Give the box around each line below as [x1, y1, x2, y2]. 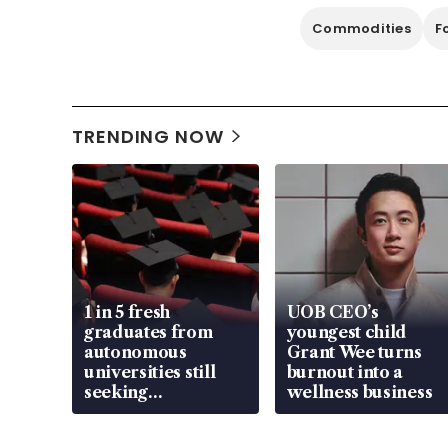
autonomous [84, 342, 187, 363]
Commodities [312, 19, 411, 39]
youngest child [286, 322, 408, 343]
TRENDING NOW [72, 124, 224, 150]
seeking [84, 382, 148, 403]
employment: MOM [84, 402, 245, 423]
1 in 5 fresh [84, 302, 171, 323]
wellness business [286, 382, 433, 403]
